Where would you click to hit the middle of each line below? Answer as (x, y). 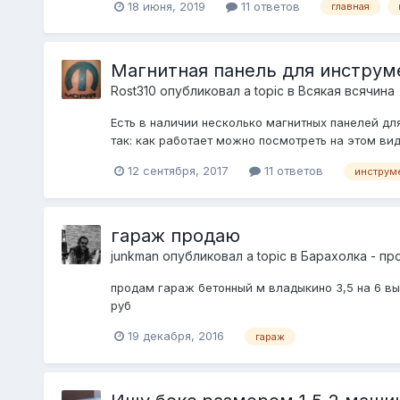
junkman (134, 256)
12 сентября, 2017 (178, 171)
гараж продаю (175, 236)
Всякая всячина (346, 91)
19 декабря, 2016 (175, 336)
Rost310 (133, 91)
